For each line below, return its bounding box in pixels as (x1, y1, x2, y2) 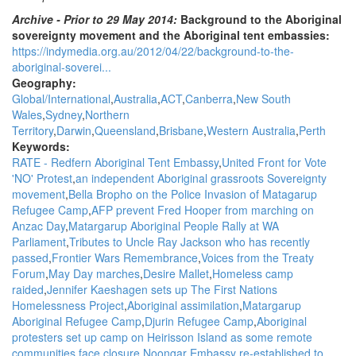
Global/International (12, 91, 110, 106)
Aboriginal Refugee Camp (12, 313, 141, 329)
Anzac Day (12, 218, 65, 234)
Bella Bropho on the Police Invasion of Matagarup (68, 186, 317, 202)
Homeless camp (212, 265, 293, 281)
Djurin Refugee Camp (145, 313, 253, 329)
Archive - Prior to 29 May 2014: (12, 11, 180, 27)
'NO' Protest (12, 170, 72, 186)
